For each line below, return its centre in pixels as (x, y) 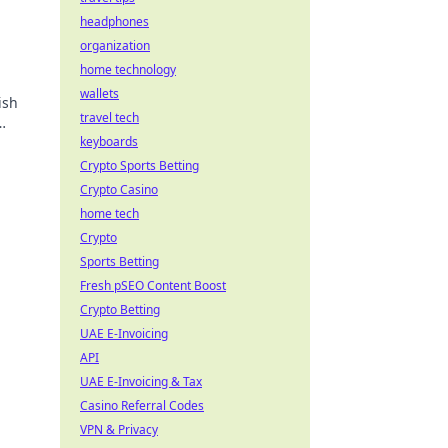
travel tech (109, 117)
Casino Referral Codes (142, 405)
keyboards (109, 141)
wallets (99, 93)
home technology (128, 69)
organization (115, 45)
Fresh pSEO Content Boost (153, 285)
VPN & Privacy (119, 429)
